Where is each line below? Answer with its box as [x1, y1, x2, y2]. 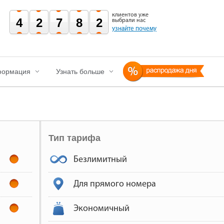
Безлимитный [73, 154, 127, 164]
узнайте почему [112, 25, 156, 32]
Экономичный [73, 203, 130, 213]
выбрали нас [112, 17, 145, 23]
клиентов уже [112, 12, 148, 18]
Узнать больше [56, 67, 104, 75]
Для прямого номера [73, 179, 156, 189]
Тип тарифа [48, 132, 101, 143]
